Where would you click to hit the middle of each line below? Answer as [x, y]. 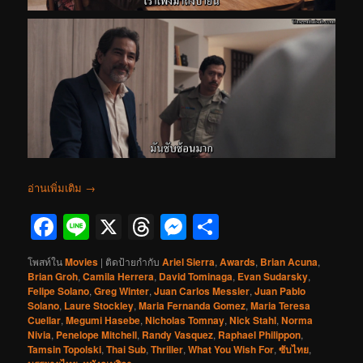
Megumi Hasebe [103, 320]
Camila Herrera [119, 277]
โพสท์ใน [45, 262]
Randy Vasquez [178, 335]
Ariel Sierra [189, 262]
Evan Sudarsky [273, 277]
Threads [203, 227]
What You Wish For [231, 350]
